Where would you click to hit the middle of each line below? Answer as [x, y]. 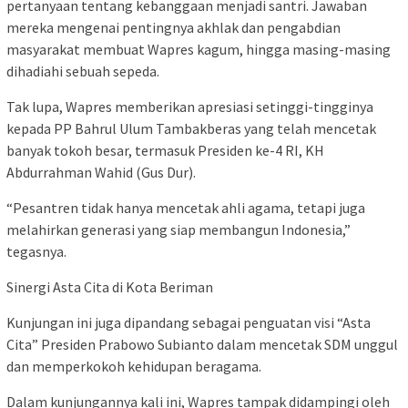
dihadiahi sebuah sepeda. [83, 71]
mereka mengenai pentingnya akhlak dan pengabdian [173, 28]
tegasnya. [36, 252]
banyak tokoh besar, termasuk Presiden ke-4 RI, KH [165, 151]
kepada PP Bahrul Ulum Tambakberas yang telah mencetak [191, 129]
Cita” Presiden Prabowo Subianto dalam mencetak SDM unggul [202, 345]
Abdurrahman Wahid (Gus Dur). [101, 173]
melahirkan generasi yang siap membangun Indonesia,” [178, 230]
